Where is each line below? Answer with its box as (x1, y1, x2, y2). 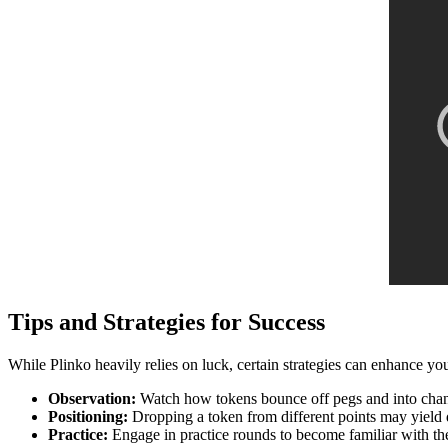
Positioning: (48, 407, 128, 425)
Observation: (48, 389, 136, 407)
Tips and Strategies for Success (8, 308, 325, 335)
